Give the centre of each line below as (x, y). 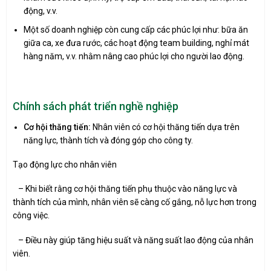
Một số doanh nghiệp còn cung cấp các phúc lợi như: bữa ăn (136, 29)
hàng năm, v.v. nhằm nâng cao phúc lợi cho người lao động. (134, 56)
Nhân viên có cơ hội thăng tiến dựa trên (166, 127)
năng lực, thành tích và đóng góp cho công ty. (109, 141)
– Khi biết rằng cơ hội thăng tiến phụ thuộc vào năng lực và (125, 189)
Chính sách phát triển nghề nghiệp (96, 106)
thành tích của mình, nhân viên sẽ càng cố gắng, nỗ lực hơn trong (135, 202)
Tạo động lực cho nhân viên (65, 165)
